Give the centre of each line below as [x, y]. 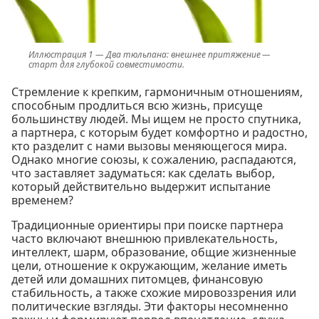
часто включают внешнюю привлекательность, [145, 239]
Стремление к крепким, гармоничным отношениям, [157, 92]
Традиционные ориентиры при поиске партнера [147, 225]
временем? [42, 200]
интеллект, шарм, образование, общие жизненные [154, 252]
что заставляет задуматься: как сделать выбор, [143, 173]
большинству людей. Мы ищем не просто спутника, [156, 119]
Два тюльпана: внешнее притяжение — [189, 55]
